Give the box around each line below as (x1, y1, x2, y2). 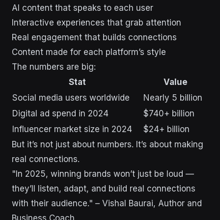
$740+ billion (143, 109, 194, 119)
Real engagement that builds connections (12, 32, 177, 43)
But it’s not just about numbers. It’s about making (12, 139, 203, 150)
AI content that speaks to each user (12, 3, 153, 13)
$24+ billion (143, 124, 190, 135)
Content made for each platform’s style (12, 47, 166, 57)
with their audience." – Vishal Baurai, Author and (12, 198, 202, 209)
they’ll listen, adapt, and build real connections (12, 184, 195, 194)
